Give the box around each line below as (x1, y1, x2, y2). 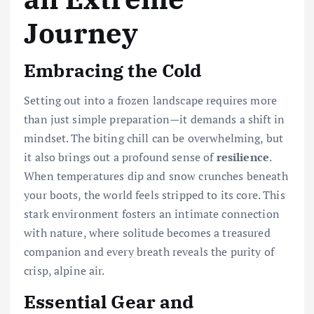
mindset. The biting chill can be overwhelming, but (24, 130, 284, 146)
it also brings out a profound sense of (24, 149, 217, 165)
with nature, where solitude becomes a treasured (24, 224, 271, 240)
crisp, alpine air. (24, 262, 105, 278)
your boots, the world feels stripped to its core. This (24, 186, 285, 203)
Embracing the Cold (24, 58, 202, 83)
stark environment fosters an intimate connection (24, 205, 280, 221)
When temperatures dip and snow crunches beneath (24, 168, 288, 184)
